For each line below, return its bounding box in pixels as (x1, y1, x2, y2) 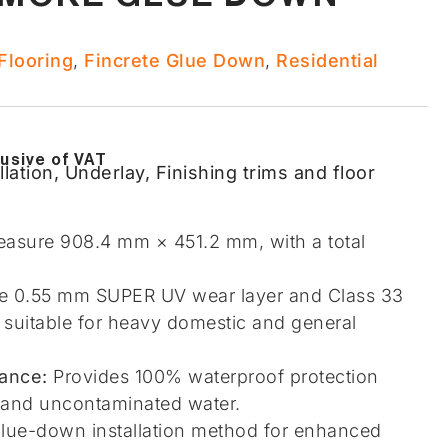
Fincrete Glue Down (84, 50, 265, 71)
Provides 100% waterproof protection (47, 365, 379, 387)
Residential (276, 50, 379, 71)
